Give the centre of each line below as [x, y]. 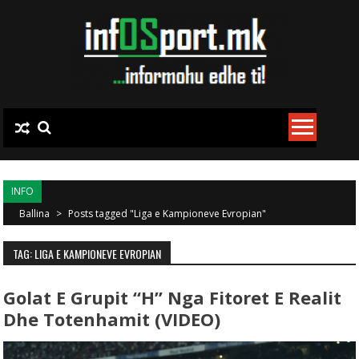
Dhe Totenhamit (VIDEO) [112, 319]
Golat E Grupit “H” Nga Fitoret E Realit [173, 297]
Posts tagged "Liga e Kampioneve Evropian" [167, 214]
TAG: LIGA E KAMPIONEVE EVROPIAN [87, 254]
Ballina [36, 214]
